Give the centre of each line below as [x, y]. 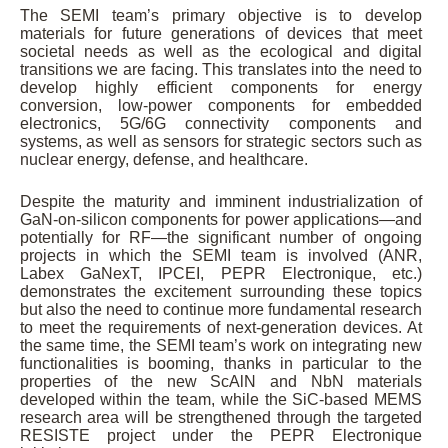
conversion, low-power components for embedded [221, 105]
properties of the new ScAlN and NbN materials [221, 381]
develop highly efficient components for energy [221, 87]
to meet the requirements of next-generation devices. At [221, 327]
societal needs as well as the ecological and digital [221, 51]
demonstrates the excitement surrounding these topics [221, 291]
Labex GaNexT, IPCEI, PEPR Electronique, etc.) [221, 273]
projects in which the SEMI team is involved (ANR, [221, 255]
